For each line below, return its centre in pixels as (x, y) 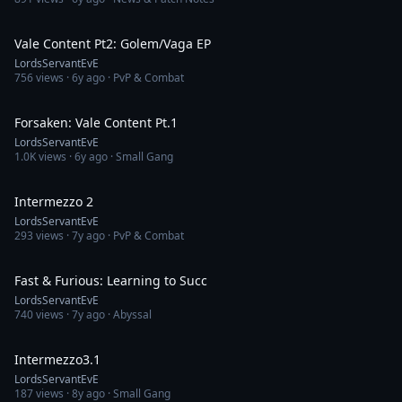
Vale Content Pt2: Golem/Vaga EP (113, 44)
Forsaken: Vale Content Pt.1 (96, 122)
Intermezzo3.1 (57, 359)
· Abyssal (128, 315)
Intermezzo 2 (54, 201)
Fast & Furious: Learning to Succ (111, 280)
